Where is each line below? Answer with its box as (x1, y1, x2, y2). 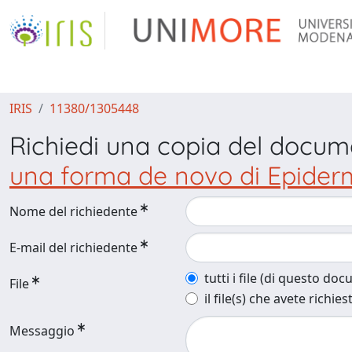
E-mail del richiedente (9, 239, 137, 256)
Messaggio (9, 322, 75, 339)
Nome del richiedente (9, 203, 137, 220)
